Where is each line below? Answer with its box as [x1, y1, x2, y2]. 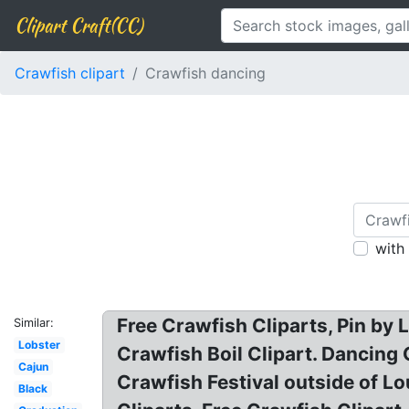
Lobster [17, 338, 60, 351]
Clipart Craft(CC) [15, 12, 142, 38]
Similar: [14, 316, 54, 330]
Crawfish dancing [145, 64, 266, 82]
